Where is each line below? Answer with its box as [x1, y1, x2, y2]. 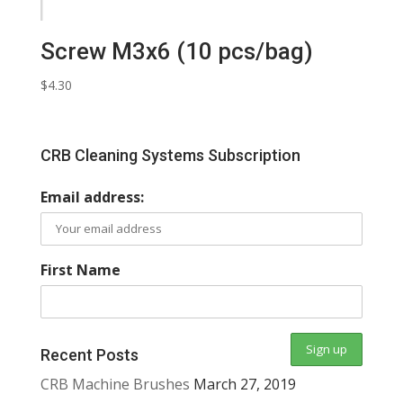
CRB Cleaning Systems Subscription [40, 145, 300, 165]
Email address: [40, 186, 144, 207]
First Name [40, 259, 121, 280]
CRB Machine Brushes [40, 373, 190, 394]
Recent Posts [40, 345, 139, 364]
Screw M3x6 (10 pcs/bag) [40, 38, 313, 66]
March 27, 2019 [193, 373, 296, 394]
